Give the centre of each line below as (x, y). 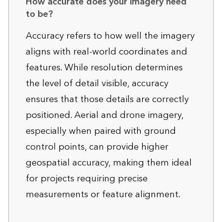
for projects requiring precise (86, 178)
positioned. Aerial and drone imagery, (104, 115)
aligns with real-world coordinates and (106, 52)
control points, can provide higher (97, 147)
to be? (39, 14)
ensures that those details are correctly (107, 99)
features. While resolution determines (104, 67)
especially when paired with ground (101, 131)
